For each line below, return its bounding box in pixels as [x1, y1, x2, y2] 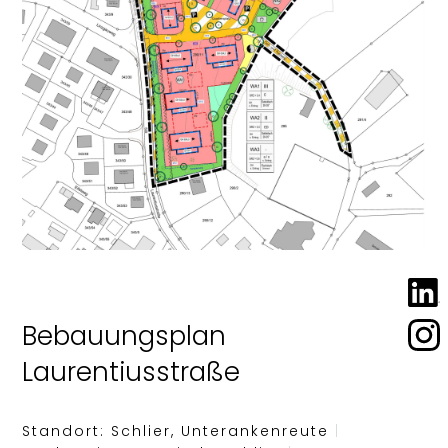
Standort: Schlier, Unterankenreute [22, 420, 336, 441]
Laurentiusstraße [22, 353, 241, 390]
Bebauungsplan [22, 317, 227, 354]
